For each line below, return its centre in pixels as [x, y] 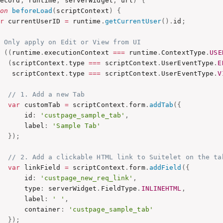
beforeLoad [32, 10]
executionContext [79, 52]
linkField [42, 167]
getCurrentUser [133, 21]
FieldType [119, 188]
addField [165, 167]
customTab [42, 105]
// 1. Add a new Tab [47, 94]
